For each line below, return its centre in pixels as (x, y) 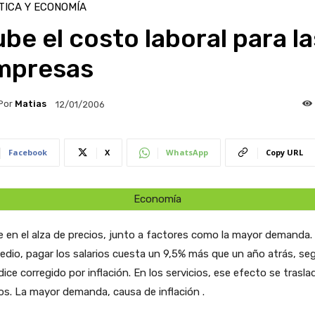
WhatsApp (187, 152)
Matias (30, 104)
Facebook (27, 152)
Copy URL (284, 152)
